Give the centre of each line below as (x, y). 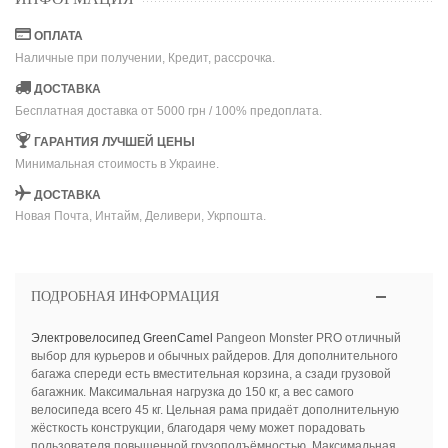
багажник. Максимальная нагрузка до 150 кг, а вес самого (192, 392)
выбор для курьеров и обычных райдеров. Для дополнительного (214, 356)
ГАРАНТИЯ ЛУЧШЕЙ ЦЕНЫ (114, 141)
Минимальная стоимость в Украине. (117, 163)
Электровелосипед (85, 338)
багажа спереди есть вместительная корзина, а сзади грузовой (210, 374)
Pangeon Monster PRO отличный (306, 338)
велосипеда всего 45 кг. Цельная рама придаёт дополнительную (214, 410)
